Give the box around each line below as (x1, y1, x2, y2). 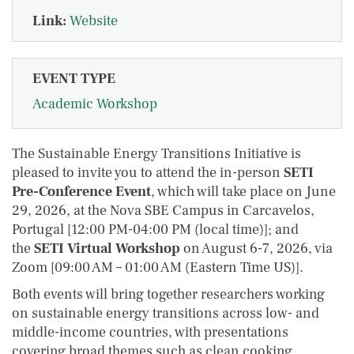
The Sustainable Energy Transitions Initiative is (12, 145, 301, 163)
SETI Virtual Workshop (34, 239, 180, 258)
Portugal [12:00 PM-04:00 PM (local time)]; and (12, 220, 299, 239)
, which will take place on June (151, 183, 336, 201)
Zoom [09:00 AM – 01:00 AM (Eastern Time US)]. (12, 258, 303, 277)
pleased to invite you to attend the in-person (12, 164, 284, 182)
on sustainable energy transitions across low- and (12, 304, 319, 322)
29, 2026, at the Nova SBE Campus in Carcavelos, (12, 201, 314, 220)
